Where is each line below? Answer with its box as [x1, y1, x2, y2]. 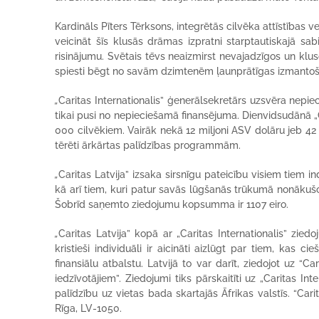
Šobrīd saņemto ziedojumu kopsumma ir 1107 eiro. [55, 199, 289, 210]
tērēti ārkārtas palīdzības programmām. [55, 140, 241, 151]
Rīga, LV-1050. [55, 303, 122, 314]
